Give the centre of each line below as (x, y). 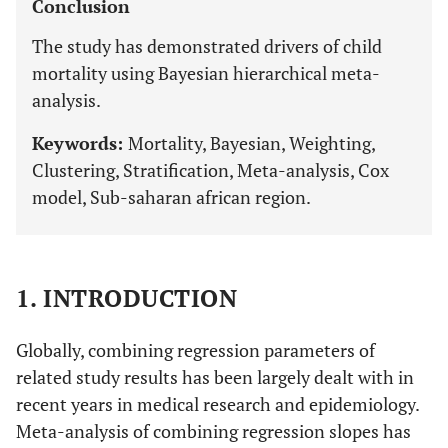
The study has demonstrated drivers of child (207, 46)
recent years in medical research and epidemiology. (217, 404)
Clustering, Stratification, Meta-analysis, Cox (210, 170)
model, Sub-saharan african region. (171, 197)
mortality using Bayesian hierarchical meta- (206, 73)
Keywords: (80, 143)
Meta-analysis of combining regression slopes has (213, 431)
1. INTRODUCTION (127, 298)
